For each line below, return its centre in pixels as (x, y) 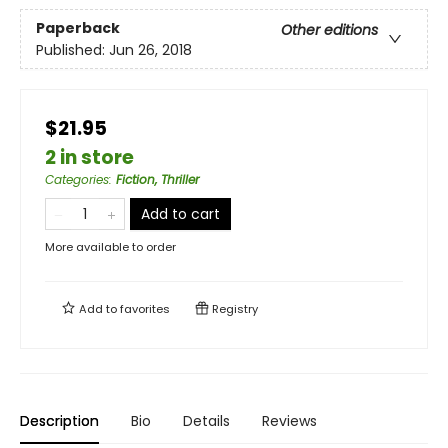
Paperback (78, 27)
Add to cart (180, 214)
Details (206, 421)
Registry (233, 309)
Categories (77, 180)
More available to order (110, 247)
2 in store (89, 158)
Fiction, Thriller (157, 180)
